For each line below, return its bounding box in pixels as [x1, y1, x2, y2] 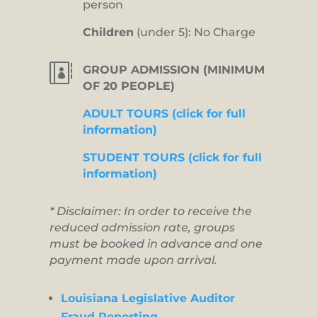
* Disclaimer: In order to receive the [50, 204, 252, 219]
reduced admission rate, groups [50, 221, 235, 235]
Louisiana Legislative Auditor [61, 292, 235, 306]
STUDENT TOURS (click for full [83, 151, 262, 165]
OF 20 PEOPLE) [83, 79, 175, 93]
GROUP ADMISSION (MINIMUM [83, 63, 265, 77]
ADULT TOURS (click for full [83, 107, 246, 121]
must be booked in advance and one [50, 237, 263, 251]
